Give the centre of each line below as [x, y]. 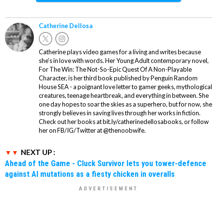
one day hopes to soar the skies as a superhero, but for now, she [125, 104]
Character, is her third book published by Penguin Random [118, 78]
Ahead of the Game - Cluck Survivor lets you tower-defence [106, 163]
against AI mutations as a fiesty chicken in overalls [90, 174]
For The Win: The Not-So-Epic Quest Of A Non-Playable [115, 70]
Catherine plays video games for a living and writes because [120, 52]
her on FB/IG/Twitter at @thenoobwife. [92, 131]
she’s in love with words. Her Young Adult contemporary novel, [124, 61]
